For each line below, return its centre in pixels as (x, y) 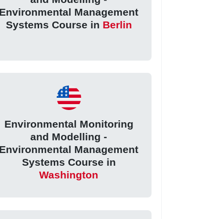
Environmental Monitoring (69, 124)
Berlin (117, 25)
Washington (69, 175)
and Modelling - (69, 136)
